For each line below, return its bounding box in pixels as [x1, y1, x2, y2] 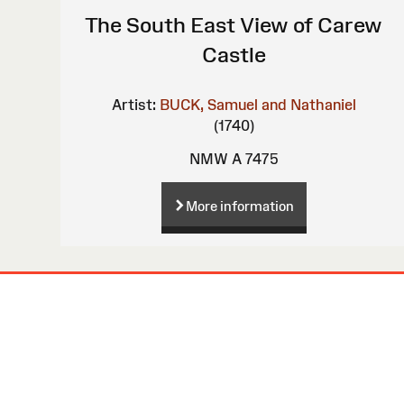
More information [185, 197, 294, 214]
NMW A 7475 [189, 150, 279, 167]
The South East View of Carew [85, 12, 383, 37]
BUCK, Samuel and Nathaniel [159, 96, 356, 113]
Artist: [111, 96, 156, 113]
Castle [201, 41, 266, 67]
